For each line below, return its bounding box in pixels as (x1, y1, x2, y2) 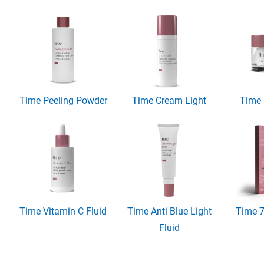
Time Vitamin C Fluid (19, 205, 107, 217)
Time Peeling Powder (19, 94, 107, 106)
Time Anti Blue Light (127, 205, 212, 217)
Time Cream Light (132, 94, 207, 106)
